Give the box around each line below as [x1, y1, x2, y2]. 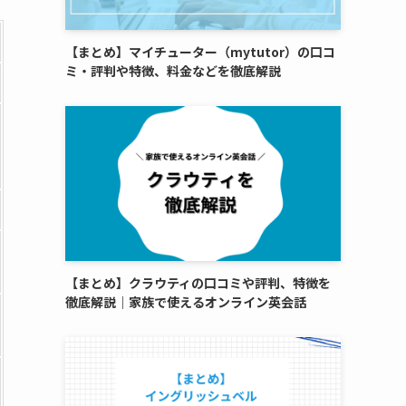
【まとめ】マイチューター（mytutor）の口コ [65, 43, 335, 61]
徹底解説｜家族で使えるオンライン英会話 [65, 293, 306, 311]
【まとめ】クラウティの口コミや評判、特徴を [65, 274, 331, 292]
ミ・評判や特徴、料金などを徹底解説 [65, 62, 281, 80]
